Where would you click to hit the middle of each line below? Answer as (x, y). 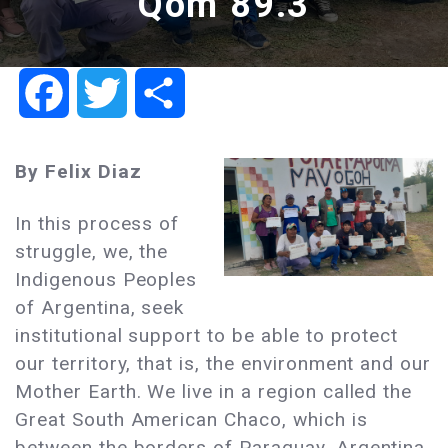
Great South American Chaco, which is (191, 420)
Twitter (155, 92)
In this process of (97, 224)
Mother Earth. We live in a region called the (214, 392)
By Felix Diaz (78, 172)
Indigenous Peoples (106, 280)
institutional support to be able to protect (207, 336)
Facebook (107, 92)
